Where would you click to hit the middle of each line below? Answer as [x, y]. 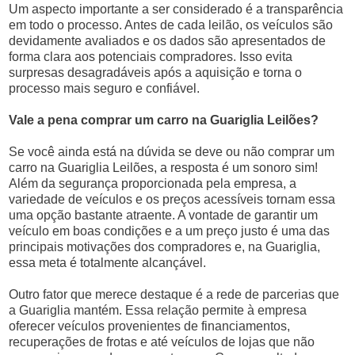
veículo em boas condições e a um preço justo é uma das [170, 231]
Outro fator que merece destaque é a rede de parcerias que [174, 294]
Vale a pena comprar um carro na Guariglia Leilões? [164, 120]
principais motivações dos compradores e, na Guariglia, [165, 247]
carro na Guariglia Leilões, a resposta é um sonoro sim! [164, 168]
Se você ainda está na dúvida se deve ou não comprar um [172, 152]
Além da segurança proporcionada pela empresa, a [153, 183]
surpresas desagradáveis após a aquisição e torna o [156, 73]
